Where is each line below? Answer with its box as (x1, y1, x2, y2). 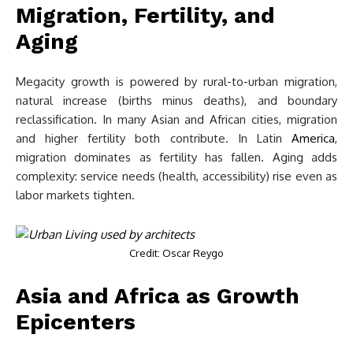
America (292, 130, 335, 146)
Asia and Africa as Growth (16, 282, 299, 309)
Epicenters (16, 308, 136, 335)
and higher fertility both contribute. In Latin (16, 130, 292, 146)
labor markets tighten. (16, 187, 135, 203)
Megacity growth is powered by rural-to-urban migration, (16, 73, 337, 89)
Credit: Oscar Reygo (129, 246, 224, 259)
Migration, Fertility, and (16, 2, 275, 28)
